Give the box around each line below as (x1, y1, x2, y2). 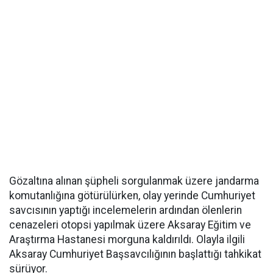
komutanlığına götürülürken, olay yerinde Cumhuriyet (9, 190, 255, 202)
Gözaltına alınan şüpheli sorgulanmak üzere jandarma (9, 175, 259, 187)
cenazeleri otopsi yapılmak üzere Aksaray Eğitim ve (9, 219, 251, 231)
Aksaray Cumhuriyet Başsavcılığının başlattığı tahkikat (9, 248, 261, 260)
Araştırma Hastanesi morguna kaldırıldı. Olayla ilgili (9, 233, 245, 246)
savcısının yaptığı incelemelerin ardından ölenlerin (9, 204, 242, 216)
